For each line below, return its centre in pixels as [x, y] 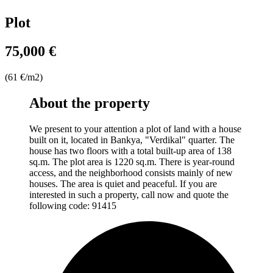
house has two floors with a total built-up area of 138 [130, 151]
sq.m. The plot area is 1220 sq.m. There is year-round [132, 161]
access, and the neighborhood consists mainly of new [131, 172]
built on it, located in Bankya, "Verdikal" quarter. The [132, 140]
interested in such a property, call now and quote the [129, 194]
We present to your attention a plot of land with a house [135, 129]
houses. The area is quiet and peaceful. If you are [123, 183]
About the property [90, 103]
